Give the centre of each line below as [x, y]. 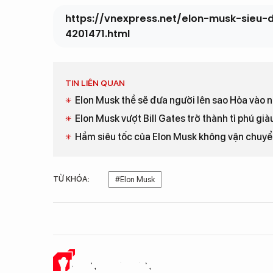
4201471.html [97, 34]
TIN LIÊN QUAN [95, 83]
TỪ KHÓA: [71, 179]
